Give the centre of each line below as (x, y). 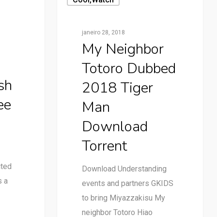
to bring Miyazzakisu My (123, 198)
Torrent (104, 146)
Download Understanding (124, 169)
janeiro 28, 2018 (103, 32)
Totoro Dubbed (129, 68)
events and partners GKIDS (127, 183)
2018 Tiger (117, 88)
